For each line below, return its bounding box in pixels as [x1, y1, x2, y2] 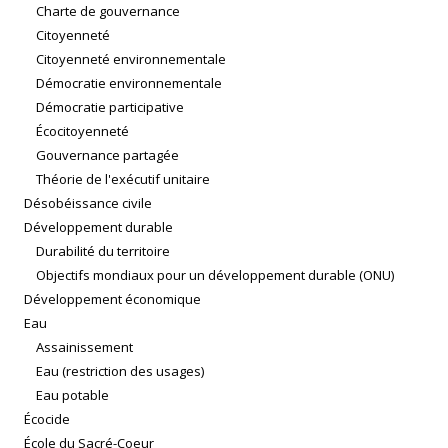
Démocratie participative [36, 98, 184, 117]
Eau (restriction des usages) [36, 362, 204, 381]
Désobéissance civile [24, 194, 152, 213]
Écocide [24, 410, 70, 429]
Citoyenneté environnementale [36, 50, 226, 69]
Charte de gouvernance [36, 2, 180, 21]
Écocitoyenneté [36, 122, 129, 141]
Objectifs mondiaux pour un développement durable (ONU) [36, 266, 394, 285]
